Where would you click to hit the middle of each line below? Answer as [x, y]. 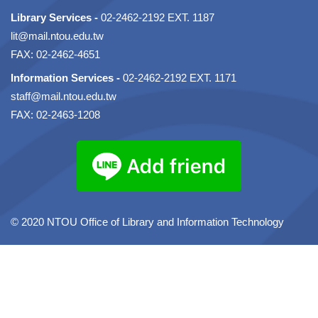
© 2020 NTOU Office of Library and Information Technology [147, 221]
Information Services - [65, 78]
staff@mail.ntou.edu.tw [64, 97]
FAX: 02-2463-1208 [55, 115]
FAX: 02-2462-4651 [55, 54]
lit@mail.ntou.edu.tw [57, 35]
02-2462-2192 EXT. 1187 [156, 17]
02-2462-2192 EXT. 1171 [178, 78]
